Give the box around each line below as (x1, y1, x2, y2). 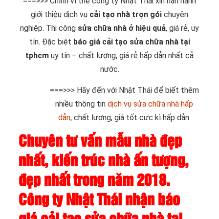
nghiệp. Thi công (20, 23, 78, 33)
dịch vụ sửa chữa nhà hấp (108, 99, 193, 109)
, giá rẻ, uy (166, 23, 199, 33)
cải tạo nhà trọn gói (88, 9, 162, 19)
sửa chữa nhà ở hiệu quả (78, 23, 166, 33)
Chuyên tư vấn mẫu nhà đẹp (19, 134, 182, 148)
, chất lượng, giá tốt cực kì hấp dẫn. (70, 112, 191, 122)
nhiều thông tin (55, 99, 106, 109)
